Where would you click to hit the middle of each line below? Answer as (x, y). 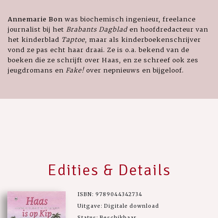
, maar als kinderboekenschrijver (143, 39)
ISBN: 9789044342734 (110, 194)
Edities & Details (109, 170)
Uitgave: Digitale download (118, 206)
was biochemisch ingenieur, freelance (129, 19)
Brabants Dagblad (97, 29)
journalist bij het (37, 29)
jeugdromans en (37, 70)
